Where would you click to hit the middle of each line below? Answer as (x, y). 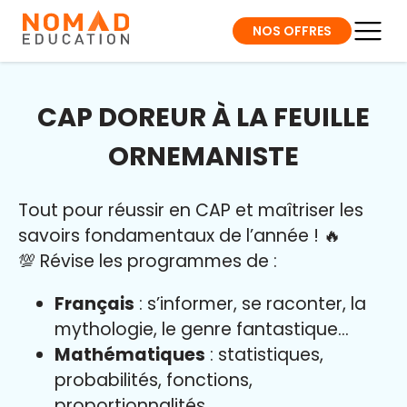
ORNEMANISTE (203, 156)
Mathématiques (130, 355)
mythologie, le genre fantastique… (202, 330)
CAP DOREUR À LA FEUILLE (203, 117)
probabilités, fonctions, (154, 381)
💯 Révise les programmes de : (150, 261)
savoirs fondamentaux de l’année (166, 236)
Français (94, 304)
